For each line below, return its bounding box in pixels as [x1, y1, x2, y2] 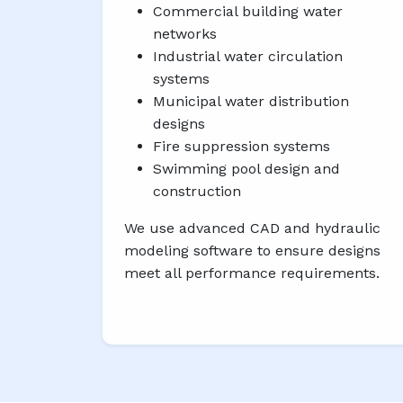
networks [153, 25, 217, 43]
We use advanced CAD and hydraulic [124, 219, 381, 237]
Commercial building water [153, 3, 343, 21]
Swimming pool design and [153, 160, 340, 178]
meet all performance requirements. [124, 264, 380, 282]
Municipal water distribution [153, 93, 349, 111]
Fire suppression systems [153, 138, 330, 156]
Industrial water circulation [153, 48, 343, 66]
